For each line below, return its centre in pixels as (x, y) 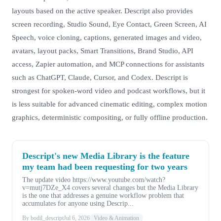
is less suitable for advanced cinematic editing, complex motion (110, 104)
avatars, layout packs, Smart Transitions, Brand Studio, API (103, 51)
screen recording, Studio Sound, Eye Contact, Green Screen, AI (109, 24)
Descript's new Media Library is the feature (106, 156)
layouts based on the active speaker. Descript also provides (102, 11)
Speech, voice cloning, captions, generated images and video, (107, 38)
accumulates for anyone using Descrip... (78, 204)
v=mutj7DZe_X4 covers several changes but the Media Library (110, 188)
